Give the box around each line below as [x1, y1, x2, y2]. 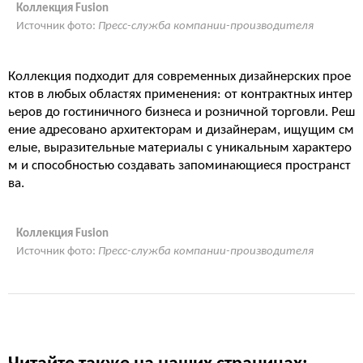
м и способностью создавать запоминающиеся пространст [8, 159, 351, 173]
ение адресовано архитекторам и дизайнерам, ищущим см [8, 123, 354, 137]
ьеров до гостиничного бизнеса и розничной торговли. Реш [8, 105, 355, 119]
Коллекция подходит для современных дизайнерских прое [8, 70, 351, 83]
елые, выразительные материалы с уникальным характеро [8, 141, 352, 155]
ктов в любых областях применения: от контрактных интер [8, 88, 352, 101]
